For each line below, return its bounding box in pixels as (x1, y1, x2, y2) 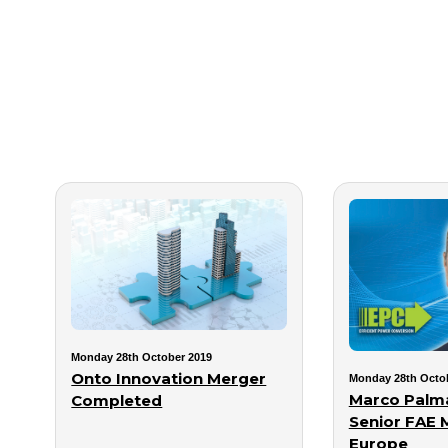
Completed (71, 391, 163, 411)
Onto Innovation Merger (71, 369, 267, 389)
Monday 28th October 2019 (71, 351, 213, 364)
